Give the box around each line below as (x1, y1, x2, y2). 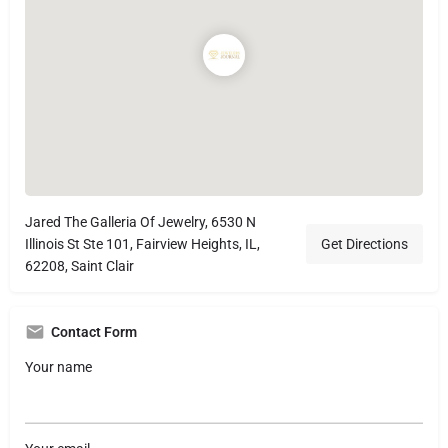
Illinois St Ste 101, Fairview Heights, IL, (25, 235, 260, 252)
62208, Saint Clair (25, 257, 134, 274)
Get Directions (321, 235, 408, 252)
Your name (25, 358, 92, 375)
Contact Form (51, 323, 137, 340)
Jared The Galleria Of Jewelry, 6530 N (25, 213, 256, 230)
